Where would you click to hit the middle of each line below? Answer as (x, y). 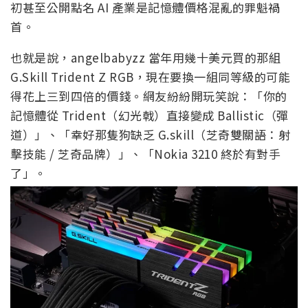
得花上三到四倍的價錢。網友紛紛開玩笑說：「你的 (149, 96)
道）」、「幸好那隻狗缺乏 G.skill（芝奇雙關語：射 (150, 134)
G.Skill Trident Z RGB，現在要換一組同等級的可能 (150, 76)
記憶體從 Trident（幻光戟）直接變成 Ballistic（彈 (150, 115)
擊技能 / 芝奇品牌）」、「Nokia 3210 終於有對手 (145, 153)
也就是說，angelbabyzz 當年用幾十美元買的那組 (145, 57)
